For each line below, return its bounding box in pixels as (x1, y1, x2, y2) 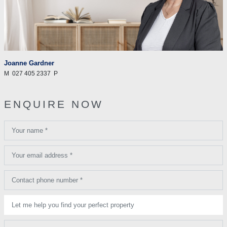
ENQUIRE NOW (4, 98, 103, 110)
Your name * (12, 126, 48, 134)
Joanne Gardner (4, 59, 54, 67)
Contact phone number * (12, 176, 83, 184)
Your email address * (12, 151, 72, 159)
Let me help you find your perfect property (12, 201, 135, 209)
